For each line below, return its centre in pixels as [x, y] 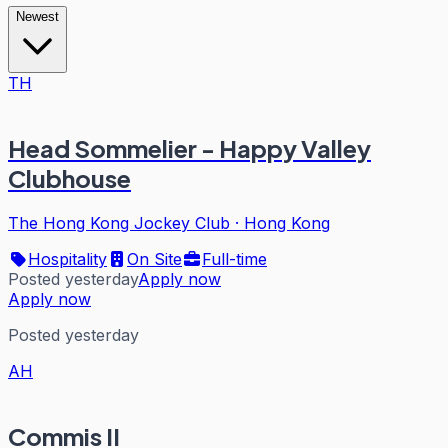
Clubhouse [69, 177]
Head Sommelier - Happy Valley [189, 147]
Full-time [234, 258]
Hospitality [67, 258]
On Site [154, 258]
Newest [37, 16]
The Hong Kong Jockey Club [119, 222]
